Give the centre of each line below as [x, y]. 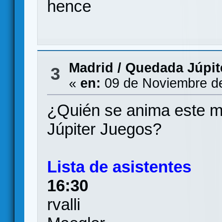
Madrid [91, 68]
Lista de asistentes [119, 167]
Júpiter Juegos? [105, 129]
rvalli [64, 204]
